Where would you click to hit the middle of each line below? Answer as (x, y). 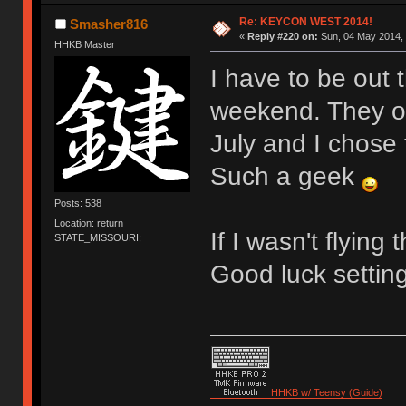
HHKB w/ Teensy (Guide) (326, 393)
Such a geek (285, 177)
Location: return (89, 222)
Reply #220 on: (282, 37)
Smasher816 (108, 24)
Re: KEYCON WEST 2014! (305, 22)
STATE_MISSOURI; (98, 237)
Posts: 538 (78, 203)
